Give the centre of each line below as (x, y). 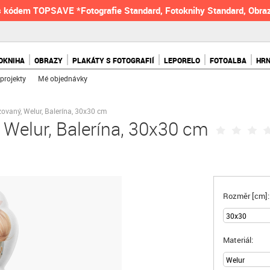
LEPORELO (182, 60)
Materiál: (238, 240)
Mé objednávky (63, 78)
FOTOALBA (228, 60)
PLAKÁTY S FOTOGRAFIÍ (114, 60)
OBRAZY (49, 60)
